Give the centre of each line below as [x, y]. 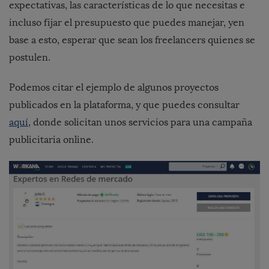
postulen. [30, 58]
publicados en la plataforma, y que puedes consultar [124, 105]
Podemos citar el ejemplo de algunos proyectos [114, 88]
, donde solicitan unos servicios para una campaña [140, 122]
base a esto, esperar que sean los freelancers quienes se [132, 40]
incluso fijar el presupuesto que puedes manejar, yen [127, 23]
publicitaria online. [51, 140]
